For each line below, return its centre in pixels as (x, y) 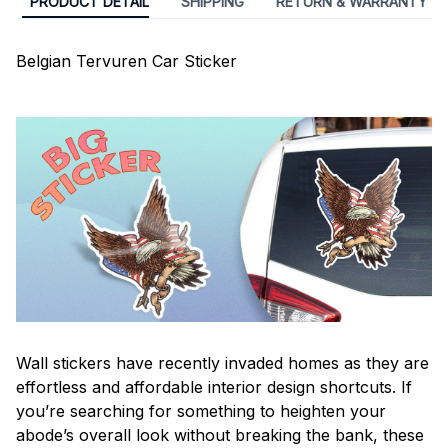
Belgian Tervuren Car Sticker (126, 61)
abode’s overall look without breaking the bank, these (220, 435)
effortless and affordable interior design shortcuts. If (214, 387)
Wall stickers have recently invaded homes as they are (222, 363)
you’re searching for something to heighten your (201, 411)
